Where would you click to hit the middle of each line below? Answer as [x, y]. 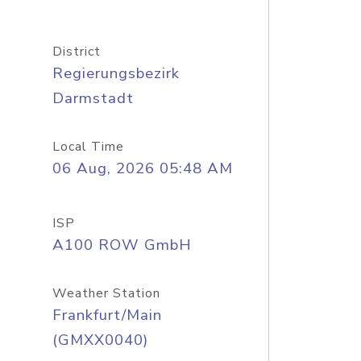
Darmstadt [93, 98]
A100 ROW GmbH [122, 245]
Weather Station [106, 293]
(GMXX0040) [100, 340]
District [76, 52]
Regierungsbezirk [116, 73]
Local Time [88, 147]
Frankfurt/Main [107, 315]
